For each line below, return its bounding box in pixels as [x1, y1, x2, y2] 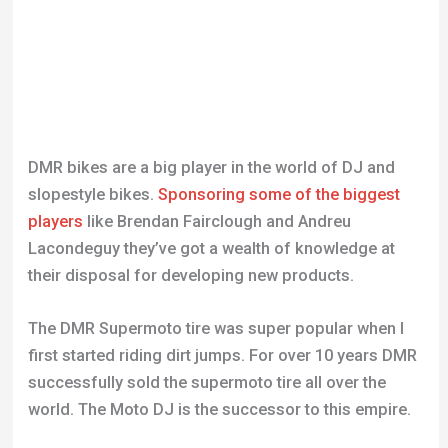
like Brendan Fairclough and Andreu [82, 211, 351, 231]
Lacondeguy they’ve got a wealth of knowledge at [27, 238, 395, 258]
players [27, 211, 83, 231]
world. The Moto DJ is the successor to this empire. [27, 399, 411, 419]
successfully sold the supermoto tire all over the [27, 372, 386, 392]
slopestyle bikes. [27, 184, 158, 204]
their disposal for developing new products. [27, 265, 354, 285]
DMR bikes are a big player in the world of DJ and [27, 157, 395, 177]
